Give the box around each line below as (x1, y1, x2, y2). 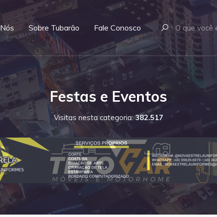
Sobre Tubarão (29, 23, 79, 32)
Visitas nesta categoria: (54, 112, 135, 122)
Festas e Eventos (50, 87, 167, 106)
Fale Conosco (94, 23, 141, 32)
